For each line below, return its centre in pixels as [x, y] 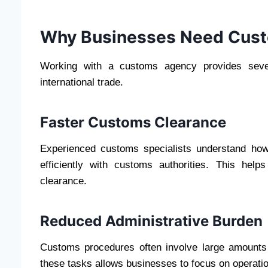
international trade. [82, 83]
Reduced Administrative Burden [151, 221]
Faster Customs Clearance [133, 123]
